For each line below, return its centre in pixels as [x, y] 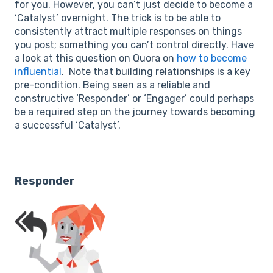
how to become [212, 58]
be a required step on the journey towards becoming [135, 112]
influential [38, 72]
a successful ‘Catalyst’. [68, 126]
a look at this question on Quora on [96, 58]
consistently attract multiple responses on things [128, 32]
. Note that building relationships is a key [156, 72]
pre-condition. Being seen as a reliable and [112, 85]
